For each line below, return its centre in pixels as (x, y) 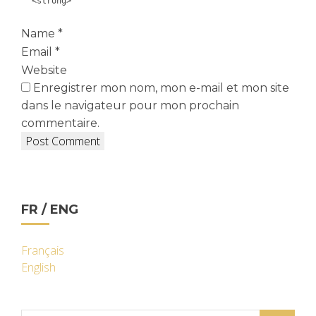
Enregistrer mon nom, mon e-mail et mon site (161, 88)
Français (43, 250)
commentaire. (60, 123)
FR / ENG (50, 209)
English (38, 267)
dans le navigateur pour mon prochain (130, 105)
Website (44, 70)
